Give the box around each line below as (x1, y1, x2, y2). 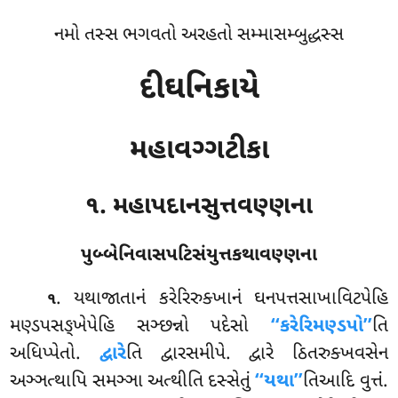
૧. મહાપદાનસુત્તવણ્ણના (85, 190, 313, 223)
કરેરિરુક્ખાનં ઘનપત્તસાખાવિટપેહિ (158, 287, 388, 313)
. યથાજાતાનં (56, 287, 159, 313)
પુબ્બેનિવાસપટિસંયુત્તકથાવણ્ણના (81, 243, 317, 268)
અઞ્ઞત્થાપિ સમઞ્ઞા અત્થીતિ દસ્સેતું (10, 370, 256, 395)
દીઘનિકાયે (139, 68, 259, 111)
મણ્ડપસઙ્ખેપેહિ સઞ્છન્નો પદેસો (10, 314, 271, 340)
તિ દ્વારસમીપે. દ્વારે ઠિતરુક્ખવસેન (125, 342, 388, 368)
